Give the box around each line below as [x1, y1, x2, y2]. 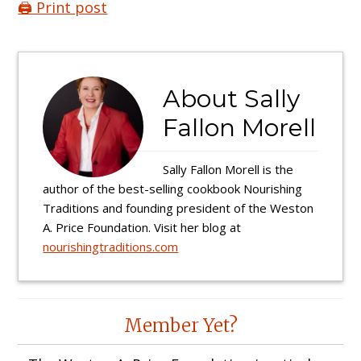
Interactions [17, 325, 158, 356]
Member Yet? [123, 313, 238, 337]
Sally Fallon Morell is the [163, 161, 294, 178]
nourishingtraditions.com [43, 239, 179, 255]
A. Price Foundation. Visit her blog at [43, 219, 242, 236]
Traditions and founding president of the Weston [43, 200, 314, 217]
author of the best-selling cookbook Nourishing [43, 180, 303, 197]
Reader [17, 296, 98, 327]
